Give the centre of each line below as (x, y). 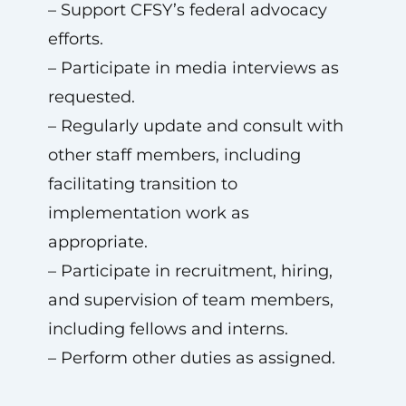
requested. (91, 97)
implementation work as (148, 213)
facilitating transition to (142, 184)
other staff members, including (174, 155)
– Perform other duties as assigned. (191, 358)
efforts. (75, 39)
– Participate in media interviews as (193, 68)
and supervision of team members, (190, 300)
